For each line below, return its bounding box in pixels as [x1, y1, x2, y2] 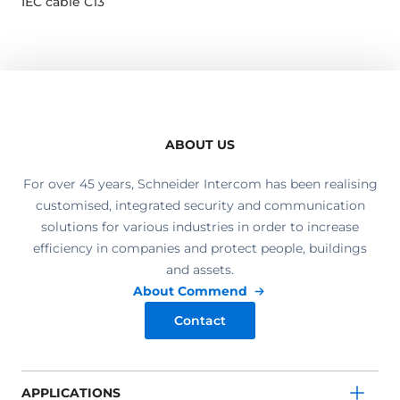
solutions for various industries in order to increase [41, 219, 359, 236]
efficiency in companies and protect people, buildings [33, 240, 367, 257]
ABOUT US [165, 137, 235, 154]
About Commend [133, 283, 248, 300]
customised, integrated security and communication [35, 197, 365, 214]
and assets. [166, 262, 234, 279]
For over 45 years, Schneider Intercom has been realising [22, 176, 378, 193]
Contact [174, 312, 226, 329]
